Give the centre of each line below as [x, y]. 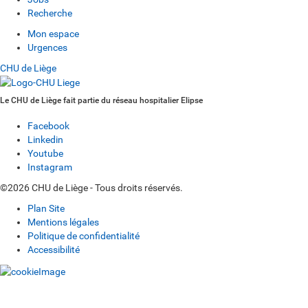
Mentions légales [63, 222]
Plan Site [46, 209]
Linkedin [45, 140]
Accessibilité [54, 250]
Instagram [50, 167]
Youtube [45, 154]
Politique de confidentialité [84, 236]
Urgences [47, 47]
